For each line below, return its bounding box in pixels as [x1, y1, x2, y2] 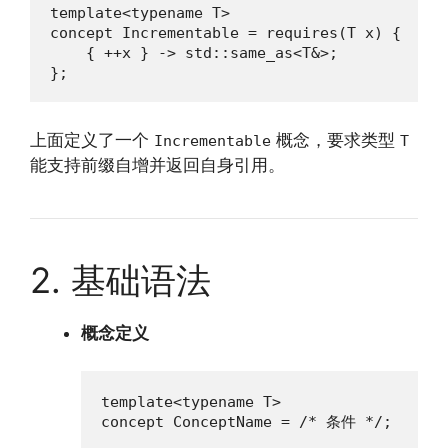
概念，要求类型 [271, 129, 400, 150]
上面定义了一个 [30, 129, 154, 150]
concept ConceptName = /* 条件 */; [101, 413, 392, 431]
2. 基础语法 [30, 258, 211, 301]
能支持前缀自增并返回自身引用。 [30, 154, 285, 175]
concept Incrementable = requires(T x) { [50, 24, 401, 42]
